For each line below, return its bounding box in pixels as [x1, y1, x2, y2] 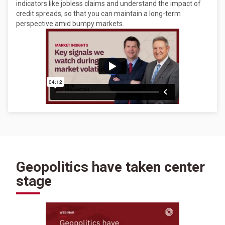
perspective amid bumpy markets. [16, 19, 124, 28]
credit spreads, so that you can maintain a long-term [16, 9, 181, 18]
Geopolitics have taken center [16, 158, 205, 175]
